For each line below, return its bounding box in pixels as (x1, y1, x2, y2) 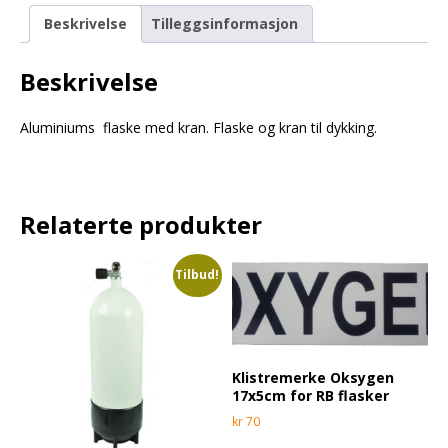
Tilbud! (175, 265, 220, 283)
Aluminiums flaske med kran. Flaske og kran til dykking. (20, 117, 377, 137)
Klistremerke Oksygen (232, 367, 395, 387)
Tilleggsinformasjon (151, 13, 298, 33)
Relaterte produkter (20, 207, 262, 241)
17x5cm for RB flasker (232, 385, 390, 405)
